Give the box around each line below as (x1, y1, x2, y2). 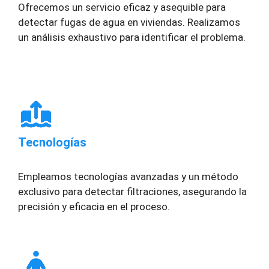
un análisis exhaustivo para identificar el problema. (18, 31, 246, 43)
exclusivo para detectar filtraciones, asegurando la (18, 186, 247, 198)
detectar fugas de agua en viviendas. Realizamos (18, 16, 240, 28)
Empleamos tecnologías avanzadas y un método (18, 171, 238, 183)
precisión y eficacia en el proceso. (18, 201, 170, 213)
